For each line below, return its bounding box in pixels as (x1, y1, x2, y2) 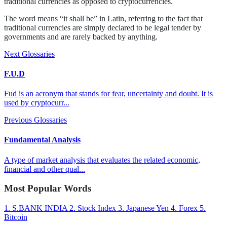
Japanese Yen (126, 204, 169, 213)
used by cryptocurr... (4, 98, 69, 107)
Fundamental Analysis (4, 135, 81, 144)
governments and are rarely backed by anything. (4, 32, 158, 41)
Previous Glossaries (4, 116, 67, 125)
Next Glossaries (4, 49, 55, 58)
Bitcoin (4, 213, 27, 222)
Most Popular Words (4, 183, 91, 194)
